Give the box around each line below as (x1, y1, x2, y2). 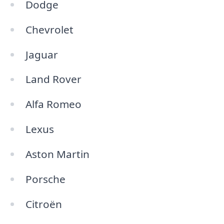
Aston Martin (25, 147, 89, 161)
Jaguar (25, 47, 58, 61)
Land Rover (25, 72, 81, 86)
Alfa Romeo (25, 97, 81, 111)
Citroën (25, 196, 62, 211)
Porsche (25, 171, 65, 186)
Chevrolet (25, 22, 73, 36)
